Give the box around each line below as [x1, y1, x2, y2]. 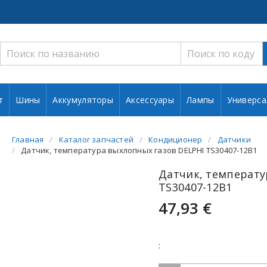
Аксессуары [126, 94, 175, 105]
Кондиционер [148, 134, 203, 145]
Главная [12, 134, 44, 145]
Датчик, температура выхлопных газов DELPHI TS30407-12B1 [21, 145, 257, 156]
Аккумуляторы [52, 94, 114, 105]
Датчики [217, 134, 252, 145]
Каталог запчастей [58, 134, 134, 145]
